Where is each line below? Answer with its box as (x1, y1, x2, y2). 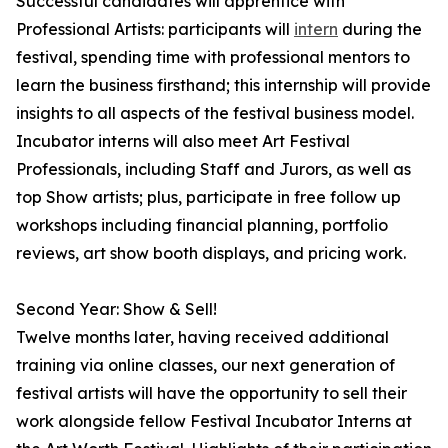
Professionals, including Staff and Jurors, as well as (16, 159, 411, 180)
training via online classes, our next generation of (16, 355, 395, 376)
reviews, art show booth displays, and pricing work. (16, 243, 406, 264)
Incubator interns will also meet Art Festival (16, 131, 350, 152)
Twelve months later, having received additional (16, 327, 389, 348)
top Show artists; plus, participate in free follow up (16, 187, 401, 208)
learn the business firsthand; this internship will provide (16, 75, 431, 96)
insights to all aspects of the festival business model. (16, 103, 414, 124)
